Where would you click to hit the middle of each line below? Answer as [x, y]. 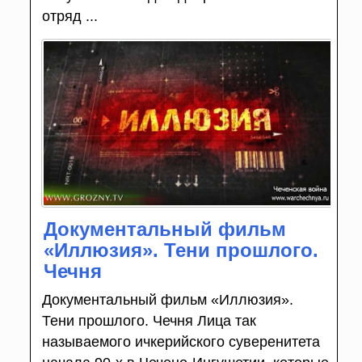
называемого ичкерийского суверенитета [181, 341]
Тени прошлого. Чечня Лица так [149, 320]
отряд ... [69, 17]
